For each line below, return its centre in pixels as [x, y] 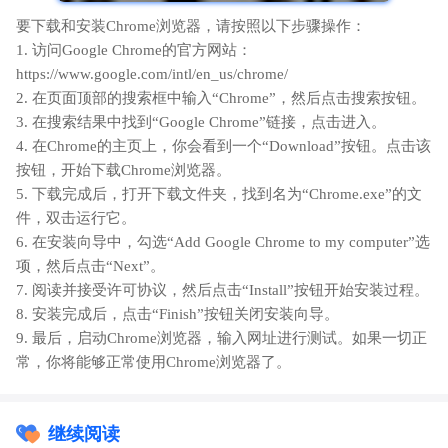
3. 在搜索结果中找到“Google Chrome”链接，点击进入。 [201, 122]
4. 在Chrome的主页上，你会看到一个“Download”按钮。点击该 [223, 146]
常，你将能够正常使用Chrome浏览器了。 [153, 362]
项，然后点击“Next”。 [90, 266]
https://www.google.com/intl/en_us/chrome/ [152, 74]
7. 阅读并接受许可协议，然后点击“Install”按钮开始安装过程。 [222, 290]
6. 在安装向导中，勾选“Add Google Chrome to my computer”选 [223, 242]
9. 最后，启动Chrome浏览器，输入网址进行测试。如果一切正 [221, 338]
